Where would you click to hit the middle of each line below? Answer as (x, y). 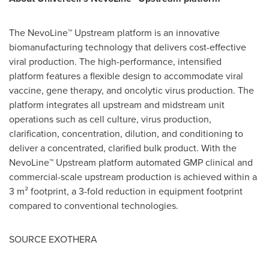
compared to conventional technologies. (94, 205)
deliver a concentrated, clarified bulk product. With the (123, 147)
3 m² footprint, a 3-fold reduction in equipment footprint (126, 191)
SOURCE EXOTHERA (53, 239)
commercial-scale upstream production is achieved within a (133, 176)
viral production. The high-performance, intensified (115, 61)
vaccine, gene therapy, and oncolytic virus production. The (131, 90)
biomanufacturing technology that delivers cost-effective (128, 47)
